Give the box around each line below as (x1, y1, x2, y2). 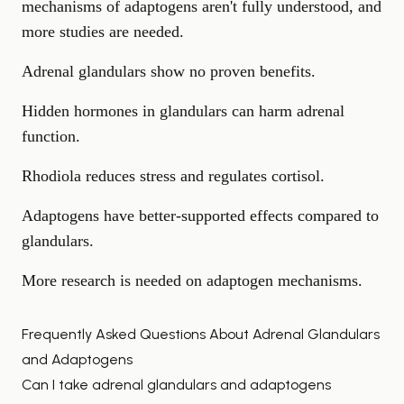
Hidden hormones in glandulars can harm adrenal (22, 101, 344, 120)
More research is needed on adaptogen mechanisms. (22, 271, 363, 289)
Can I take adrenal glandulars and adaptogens (22, 375, 331, 393)
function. (22, 126, 80, 145)
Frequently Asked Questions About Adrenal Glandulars (22, 325, 380, 343)
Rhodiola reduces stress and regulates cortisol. (22, 166, 325, 185)
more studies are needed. (22, 22, 184, 41)
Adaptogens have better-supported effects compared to (22, 206, 379, 225)
